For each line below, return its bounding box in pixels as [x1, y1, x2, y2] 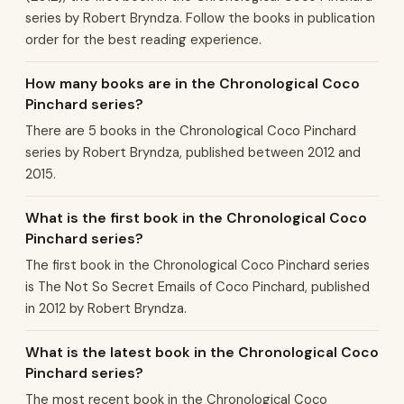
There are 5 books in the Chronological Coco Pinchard [25, 122, 356, 140]
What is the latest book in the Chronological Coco [25, 343, 379, 362]
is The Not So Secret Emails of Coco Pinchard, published [25, 278, 370, 296]
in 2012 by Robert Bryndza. [25, 299, 187, 317]
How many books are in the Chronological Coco [25, 74, 360, 93]
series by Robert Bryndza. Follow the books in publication [25, 9, 375, 27]
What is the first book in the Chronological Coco [25, 208, 367, 227]
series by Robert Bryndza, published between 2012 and [25, 143, 361, 161]
